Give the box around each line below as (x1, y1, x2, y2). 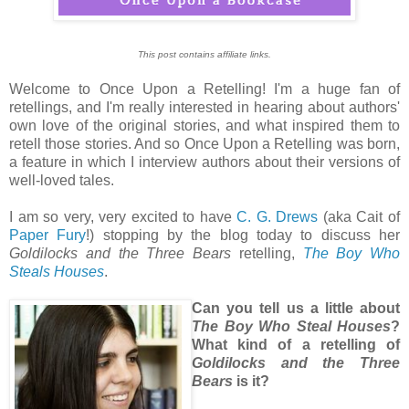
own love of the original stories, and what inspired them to (9, 117, 400, 133)
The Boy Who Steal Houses (192, 318, 391, 334)
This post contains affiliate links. (138, 48, 271, 59)
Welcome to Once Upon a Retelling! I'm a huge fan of (9, 80, 400, 97)
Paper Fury (9, 226, 87, 243)
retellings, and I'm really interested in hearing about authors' (9, 99, 400, 115)
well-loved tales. (9, 172, 114, 188)
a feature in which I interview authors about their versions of (9, 153, 400, 170)
